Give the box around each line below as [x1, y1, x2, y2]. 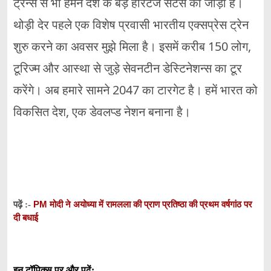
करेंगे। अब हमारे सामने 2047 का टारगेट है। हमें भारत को [13, 81, 258, 98]
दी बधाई [13, 212, 38, 223]
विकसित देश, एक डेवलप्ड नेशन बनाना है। [13, 103, 191, 120]
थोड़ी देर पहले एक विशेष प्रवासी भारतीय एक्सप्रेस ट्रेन [13, 16, 249, 33]
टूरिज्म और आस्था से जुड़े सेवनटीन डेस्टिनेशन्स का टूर [13, 59, 242, 76]
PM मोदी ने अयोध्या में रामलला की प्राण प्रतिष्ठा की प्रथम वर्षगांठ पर [33, 198, 252, 209]
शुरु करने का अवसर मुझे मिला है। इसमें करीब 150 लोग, [13, 38, 251, 54]
